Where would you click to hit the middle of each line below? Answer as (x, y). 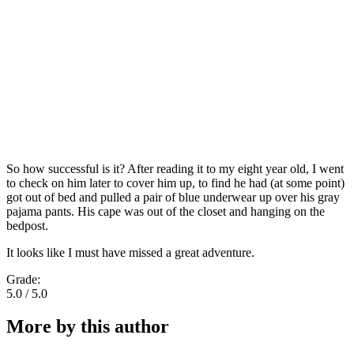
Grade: (25, 279)
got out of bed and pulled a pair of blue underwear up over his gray (173, 197)
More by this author (88, 327)
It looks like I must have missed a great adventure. (130, 252)
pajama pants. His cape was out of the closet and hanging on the (166, 211)
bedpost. (27, 225)
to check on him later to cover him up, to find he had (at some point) (175, 183)
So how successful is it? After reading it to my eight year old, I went (175, 168)
